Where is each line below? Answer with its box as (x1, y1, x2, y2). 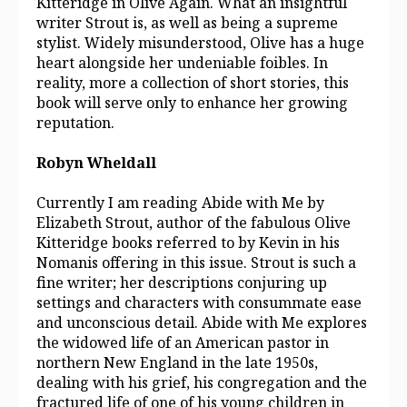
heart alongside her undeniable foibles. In (36, 52, 328, 73)
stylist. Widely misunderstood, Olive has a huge (36, 32, 364, 53)
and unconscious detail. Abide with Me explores (36, 313, 367, 333)
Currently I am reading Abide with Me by (36, 193, 324, 213)
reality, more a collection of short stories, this (36, 72, 349, 93)
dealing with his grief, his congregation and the (36, 372, 367, 393)
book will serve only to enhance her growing (36, 92, 348, 113)
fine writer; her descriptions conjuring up (36, 273, 327, 293)
